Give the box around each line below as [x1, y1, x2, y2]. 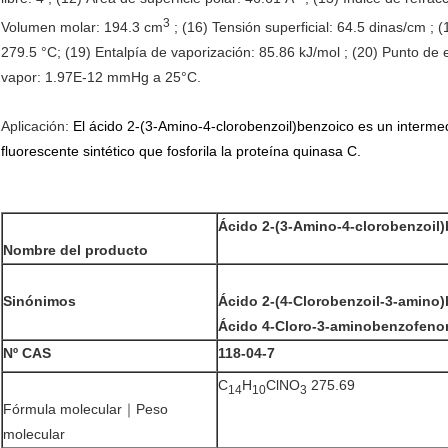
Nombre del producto [3, 242, 148, 259]
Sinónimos [3, 293, 76, 310]
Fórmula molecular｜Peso [3, 401, 168, 418]
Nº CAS [3, 345, 51, 362]
